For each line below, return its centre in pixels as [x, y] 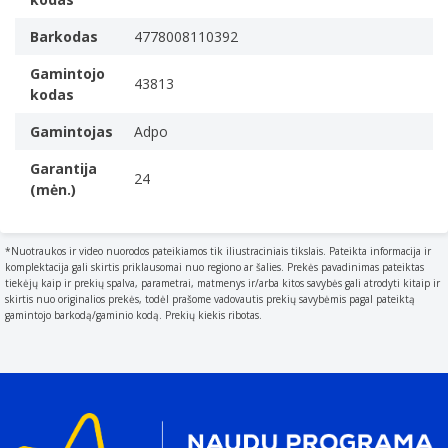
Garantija [63, 168]
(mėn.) [53, 189]
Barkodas [64, 36]
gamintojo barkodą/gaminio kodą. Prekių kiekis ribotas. [133, 315]
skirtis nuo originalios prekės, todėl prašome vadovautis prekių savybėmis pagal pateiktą [210, 299]
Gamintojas [71, 131]
